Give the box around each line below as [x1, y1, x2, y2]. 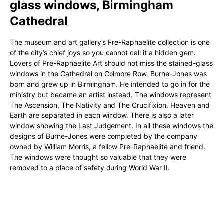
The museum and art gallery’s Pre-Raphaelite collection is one [10, 38, 210, 46]
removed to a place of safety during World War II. [10, 163, 170, 172]
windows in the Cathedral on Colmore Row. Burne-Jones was [10, 69, 207, 78]
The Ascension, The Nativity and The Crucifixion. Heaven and [10, 101, 210, 109]
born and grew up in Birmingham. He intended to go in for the [10, 80, 210, 88]
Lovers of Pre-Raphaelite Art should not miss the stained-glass [10, 59, 213, 67]
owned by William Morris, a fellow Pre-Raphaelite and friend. [10, 142, 205, 151]
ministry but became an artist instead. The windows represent [10, 90, 211, 99]
